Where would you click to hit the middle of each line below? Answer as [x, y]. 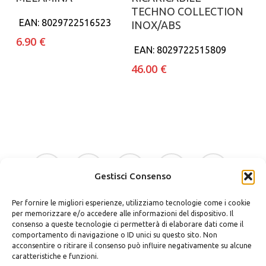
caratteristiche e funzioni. [55, 256]
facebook [48, 159]
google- [87, 159]
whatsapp [174, 159]
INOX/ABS [156, 25]
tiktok [208, 159]
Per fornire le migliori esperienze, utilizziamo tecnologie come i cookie [131, 203]
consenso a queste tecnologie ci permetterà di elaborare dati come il [128, 224]
